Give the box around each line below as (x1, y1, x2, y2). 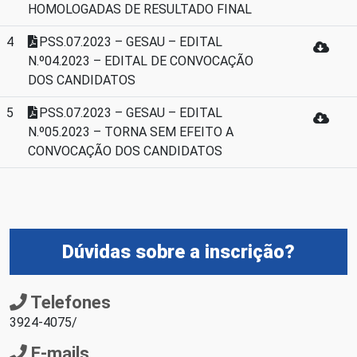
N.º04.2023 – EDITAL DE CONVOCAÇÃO (28, 53, 253, 69)
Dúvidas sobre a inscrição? (62, 241, 295, 263)
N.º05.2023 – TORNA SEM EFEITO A (28, 124, 233, 139)
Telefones (27, 292, 111, 312)
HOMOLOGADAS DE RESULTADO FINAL (28, 2, 252, 17)
